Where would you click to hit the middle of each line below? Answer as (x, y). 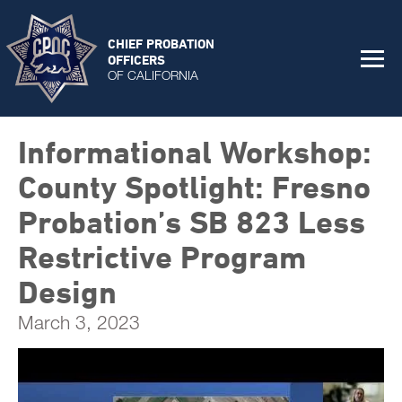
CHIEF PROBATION (161, 43)
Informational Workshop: (195, 152)
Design (67, 292)
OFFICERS (136, 59)
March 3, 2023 (79, 322)
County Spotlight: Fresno (194, 187)
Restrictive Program (162, 257)
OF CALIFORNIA (153, 74)
